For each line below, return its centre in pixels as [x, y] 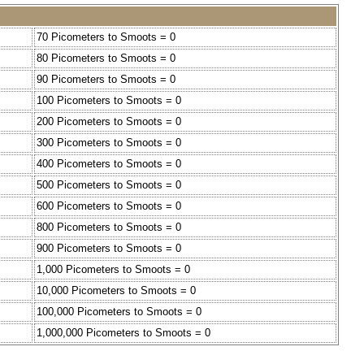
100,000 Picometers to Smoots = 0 [119, 312]
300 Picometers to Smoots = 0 [109, 143]
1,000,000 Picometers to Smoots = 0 [123, 333]
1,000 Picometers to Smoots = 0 [113, 270]
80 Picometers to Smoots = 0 [106, 58]
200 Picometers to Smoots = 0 [109, 122]
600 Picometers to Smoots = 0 [109, 206]
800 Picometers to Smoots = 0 [109, 227]
